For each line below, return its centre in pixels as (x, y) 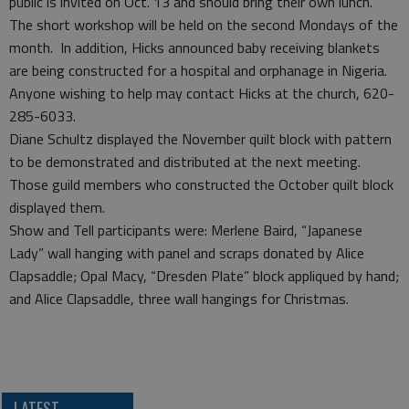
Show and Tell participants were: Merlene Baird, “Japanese (186, 230)
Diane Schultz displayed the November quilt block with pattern (200, 139)
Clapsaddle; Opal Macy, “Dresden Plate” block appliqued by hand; (204, 276)
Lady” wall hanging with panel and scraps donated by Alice (187, 253)
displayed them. (61, 207)
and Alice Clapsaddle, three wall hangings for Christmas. (179, 299)
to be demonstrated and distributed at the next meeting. (187, 162)
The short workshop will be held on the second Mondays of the (204, 25)
